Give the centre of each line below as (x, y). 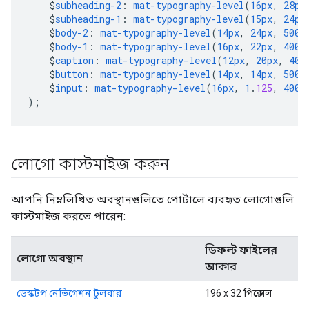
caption (74, 60)
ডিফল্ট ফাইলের (241, 250)
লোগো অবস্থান (50, 258)
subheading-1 (88, 19)
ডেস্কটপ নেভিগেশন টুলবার (69, 293)
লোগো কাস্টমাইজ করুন (90, 164)
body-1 (72, 46)
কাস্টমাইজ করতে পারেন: (68, 216)
